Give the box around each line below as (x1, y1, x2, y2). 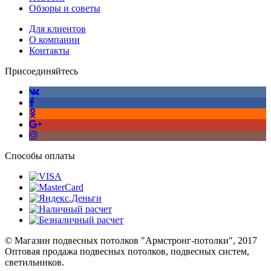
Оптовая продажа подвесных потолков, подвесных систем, (5, 246, 249, 256)
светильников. (5, 256, 64, 267)
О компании (29, 34, 80, 45)
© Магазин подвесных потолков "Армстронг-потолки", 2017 (5, 235, 257, 246)
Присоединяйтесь (5, 65, 78, 76)
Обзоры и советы (29, 2, 100, 13)
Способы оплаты (5, 150, 75, 161)
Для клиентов (29, 23, 86, 34)
